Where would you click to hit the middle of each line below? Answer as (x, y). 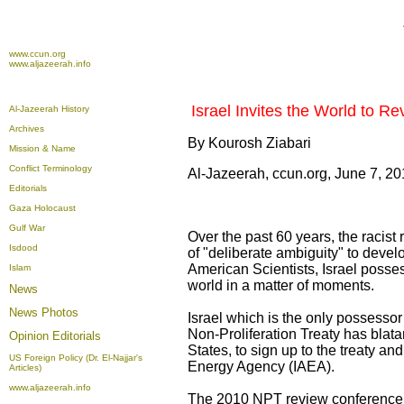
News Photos (44, 312)
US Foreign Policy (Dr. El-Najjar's (76, 358)
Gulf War (27, 228)
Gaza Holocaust (42, 208)
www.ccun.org (37, 54)
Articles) (25, 367)
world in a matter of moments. (285, 285)
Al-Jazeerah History (49, 109)
